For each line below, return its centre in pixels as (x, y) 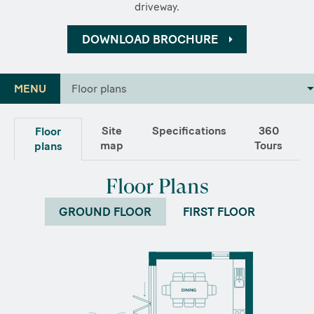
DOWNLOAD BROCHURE (150, 40)
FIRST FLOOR (219, 212)
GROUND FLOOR (105, 212)
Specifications (189, 130)
